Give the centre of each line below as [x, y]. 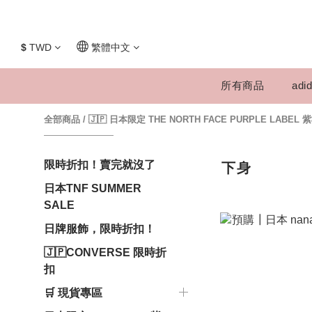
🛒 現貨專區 [73, 293]
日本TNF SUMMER [93, 188]
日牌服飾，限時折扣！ [100, 229]
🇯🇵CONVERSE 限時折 [105, 252]
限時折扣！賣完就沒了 [100, 165]
